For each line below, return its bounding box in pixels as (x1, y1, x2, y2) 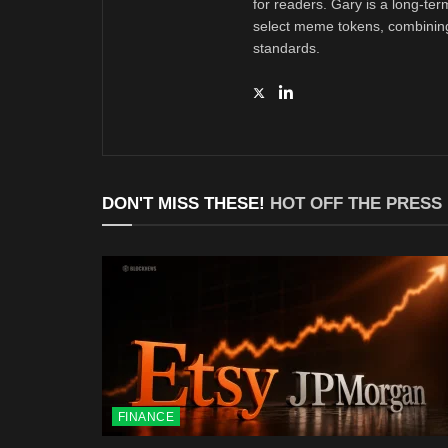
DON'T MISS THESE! (102, 193, 270, 213)
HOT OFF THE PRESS (270, 193, 442, 213)
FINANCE (118, 409, 175, 424)
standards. (253, 39, 320, 56)
